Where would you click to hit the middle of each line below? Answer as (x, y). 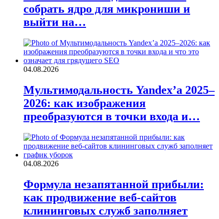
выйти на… (55, 22)
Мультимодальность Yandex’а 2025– (119, 90)
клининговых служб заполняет (106, 210)
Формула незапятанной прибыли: (114, 184)
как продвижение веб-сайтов (100, 197)
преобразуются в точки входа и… (112, 116)
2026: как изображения (85, 103)
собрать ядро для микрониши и (107, 9)
